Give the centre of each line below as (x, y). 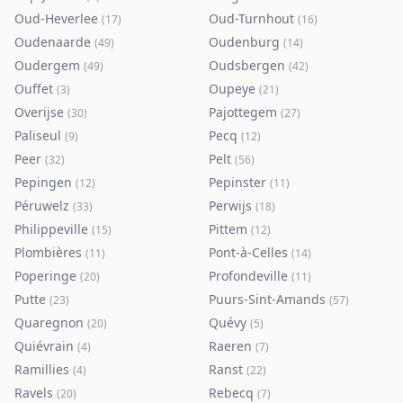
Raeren (230, 346)
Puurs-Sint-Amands (267, 299)
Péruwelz (42, 206)
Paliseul (38, 135)
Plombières (48, 252)
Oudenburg (244, 42)
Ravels (34, 393)
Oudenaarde (53, 42)
